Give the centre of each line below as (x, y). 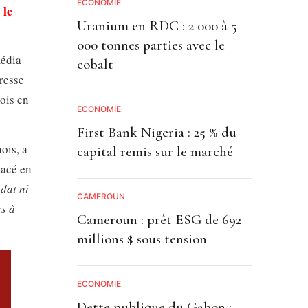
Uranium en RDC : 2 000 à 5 (157, 25)
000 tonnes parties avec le (151, 45)
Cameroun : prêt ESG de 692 (159, 219)
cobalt (95, 64)
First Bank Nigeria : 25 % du (156, 132)
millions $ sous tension (142, 239)
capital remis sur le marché (155, 151)
